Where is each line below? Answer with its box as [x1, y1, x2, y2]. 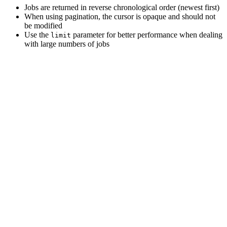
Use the [24, 30, 51, 40]
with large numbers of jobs [24, 40, 109, 49]
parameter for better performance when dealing [71, 30, 222, 40]
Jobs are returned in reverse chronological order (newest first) [24, 3, 219, 12]
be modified [24, 21, 62, 30]
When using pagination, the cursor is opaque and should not [24, 12, 215, 21]
